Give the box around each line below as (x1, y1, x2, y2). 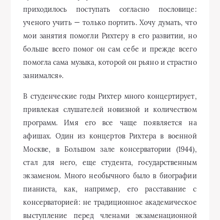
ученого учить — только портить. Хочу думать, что (23, 18, 197, 27)
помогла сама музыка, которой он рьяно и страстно (23, 58, 197, 67)
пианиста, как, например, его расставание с (23, 185, 197, 193)
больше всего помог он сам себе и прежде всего (23, 45, 197, 54)
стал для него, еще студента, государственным (23, 158, 197, 167)
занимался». (23, 71, 64, 80)
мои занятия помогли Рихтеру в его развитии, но (23, 31, 197, 40)
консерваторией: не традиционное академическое (23, 198, 197, 207)
